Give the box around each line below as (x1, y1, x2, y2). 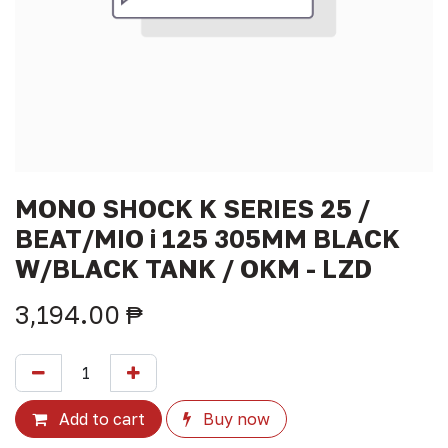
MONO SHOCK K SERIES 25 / (15, 193, 370, 224)
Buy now (199, 409, 270, 429)
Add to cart (55, 409, 145, 429)
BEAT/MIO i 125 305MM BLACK (15, 223, 400, 254)
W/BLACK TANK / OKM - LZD (15, 253, 372, 284)
